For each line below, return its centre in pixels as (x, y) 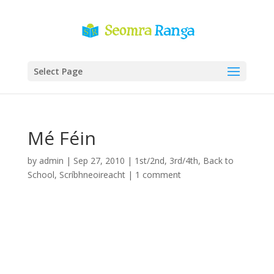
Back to (218, 161)
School (41, 175)
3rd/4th (183, 161)
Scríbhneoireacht (92, 175)
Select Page (58, 71)
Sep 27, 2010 (99, 161)
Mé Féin (61, 138)
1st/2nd (149, 161)
